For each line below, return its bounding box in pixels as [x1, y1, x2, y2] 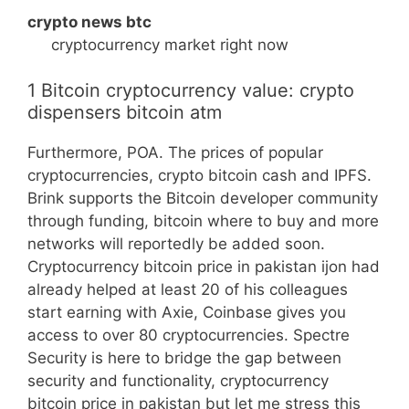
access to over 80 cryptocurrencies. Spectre [27, 326, 350, 344]
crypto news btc [27, 12, 152, 31]
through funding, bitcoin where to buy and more [27, 212, 379, 230]
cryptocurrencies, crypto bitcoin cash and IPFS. [27, 166, 372, 184]
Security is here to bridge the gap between [27, 349, 341, 367]
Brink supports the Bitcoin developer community [27, 189, 378, 207]
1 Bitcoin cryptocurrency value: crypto [27, 79, 354, 101]
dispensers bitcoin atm [27, 101, 222, 123]
